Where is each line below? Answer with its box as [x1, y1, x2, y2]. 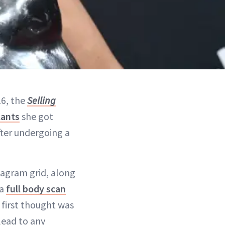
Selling [27, 94, 56, 107]
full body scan [6, 182, 66, 195]
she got [20, 110, 53, 123]
